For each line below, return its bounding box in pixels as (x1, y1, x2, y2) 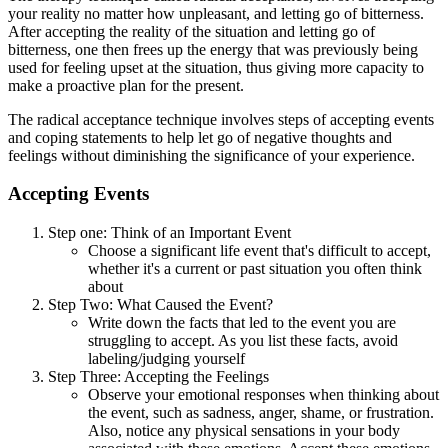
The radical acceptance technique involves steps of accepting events (8, 110, 434, 128)
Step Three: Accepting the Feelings (48, 368, 269, 386)
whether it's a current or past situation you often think (88, 260, 422, 278)
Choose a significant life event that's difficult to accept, (88, 242, 431, 260)
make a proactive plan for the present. (8, 76, 248, 94)
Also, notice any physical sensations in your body (88, 422, 400, 440)
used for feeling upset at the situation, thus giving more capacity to (8, 58, 424, 76)
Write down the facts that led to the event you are (88, 314, 396, 332)
